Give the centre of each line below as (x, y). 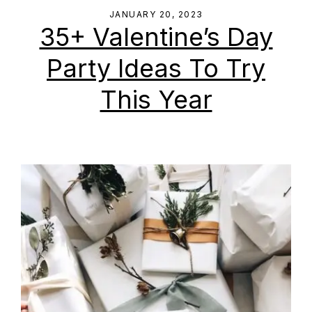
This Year (156, 100)
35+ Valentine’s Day (156, 37)
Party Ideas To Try (156, 68)
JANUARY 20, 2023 (156, 14)
